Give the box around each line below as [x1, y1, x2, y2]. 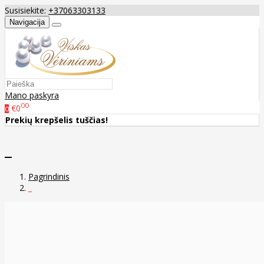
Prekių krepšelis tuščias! [5, 114, 108, 126]
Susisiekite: [5, 5, 48, 16]
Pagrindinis [28, 171, 70, 183]
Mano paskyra [5, 90, 59, 101]
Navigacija [9, 18, 45, 27]
